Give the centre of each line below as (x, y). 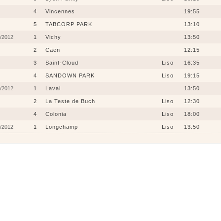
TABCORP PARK (69, 24)
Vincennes (60, 11)
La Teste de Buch (70, 101)
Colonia (56, 114)
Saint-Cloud (62, 63)
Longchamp (61, 127)
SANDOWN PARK (70, 75)
